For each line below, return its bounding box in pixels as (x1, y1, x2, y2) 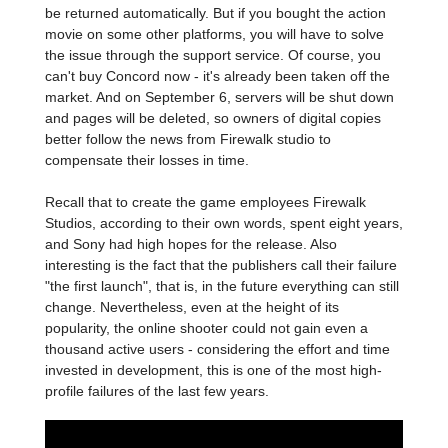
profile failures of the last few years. (45, 383, 269, 400)
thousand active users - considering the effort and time (45, 341, 390, 358)
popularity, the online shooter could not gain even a (45, 320, 368, 337)
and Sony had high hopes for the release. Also (45, 236, 337, 253)
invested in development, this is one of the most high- (45, 362, 382, 379)
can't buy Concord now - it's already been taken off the (45, 68, 390, 85)
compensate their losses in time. (45, 152, 249, 169)
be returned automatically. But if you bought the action (45, 5, 386, 22)
